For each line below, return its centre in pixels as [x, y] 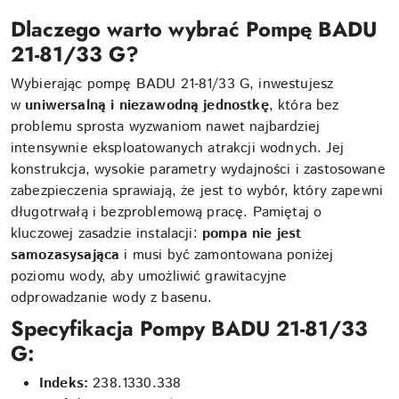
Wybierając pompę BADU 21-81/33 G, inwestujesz [172, 84]
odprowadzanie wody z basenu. [112, 298]
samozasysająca [65, 255]
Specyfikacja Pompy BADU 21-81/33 [189, 329]
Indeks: [64, 383]
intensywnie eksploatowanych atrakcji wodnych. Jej [177, 148]
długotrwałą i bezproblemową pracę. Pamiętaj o [167, 212]
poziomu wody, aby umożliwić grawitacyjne [149, 277]
